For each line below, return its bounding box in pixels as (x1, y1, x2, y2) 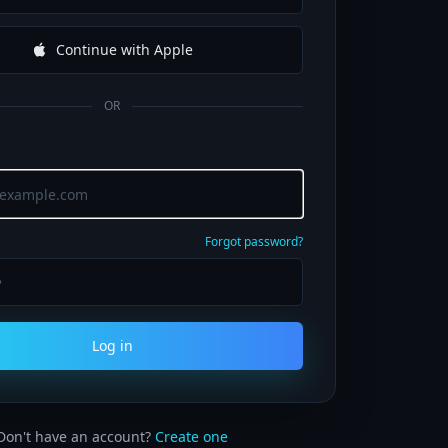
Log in (91, 336, 133, 355)
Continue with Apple (55, 40, 193, 59)
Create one (155, 427, 228, 446)
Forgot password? (205, 233, 303, 250)
